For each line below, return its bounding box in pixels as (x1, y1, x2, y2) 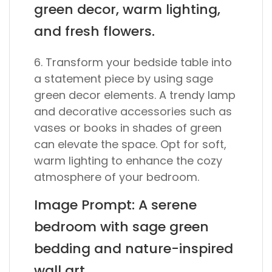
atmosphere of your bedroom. (34, 169, 199, 185)
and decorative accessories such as (34, 104, 232, 119)
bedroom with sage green (34, 217, 209, 236)
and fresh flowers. (34, 22, 155, 41)
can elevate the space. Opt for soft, (34, 137, 226, 152)
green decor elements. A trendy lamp (34, 87, 236, 103)
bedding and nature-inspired (34, 239, 233, 258)
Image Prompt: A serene (34, 195, 197, 214)
